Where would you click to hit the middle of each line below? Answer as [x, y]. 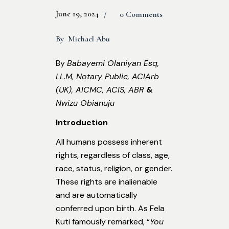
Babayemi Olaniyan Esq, [113, 63]
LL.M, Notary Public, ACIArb [107, 77]
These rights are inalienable [107, 182]
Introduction [82, 123]
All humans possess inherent [109, 142]
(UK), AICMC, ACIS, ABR [100, 90]
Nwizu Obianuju [85, 103]
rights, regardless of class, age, [113, 155]
